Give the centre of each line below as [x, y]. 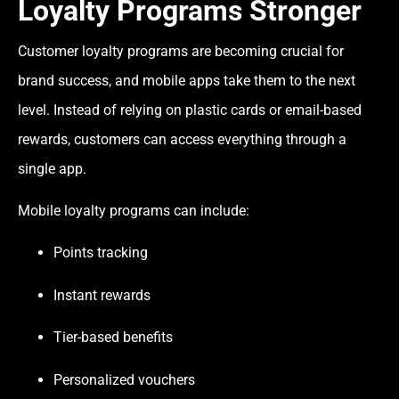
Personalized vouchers [124, 379]
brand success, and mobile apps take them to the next [187, 80]
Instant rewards [102, 295]
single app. [52, 168]
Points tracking [101, 253]
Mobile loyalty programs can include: [134, 210]
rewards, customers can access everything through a [182, 139]
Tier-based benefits [113, 338]
